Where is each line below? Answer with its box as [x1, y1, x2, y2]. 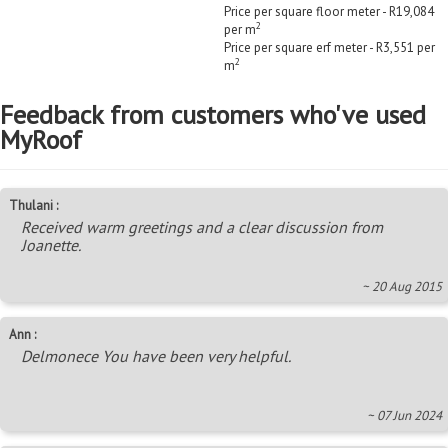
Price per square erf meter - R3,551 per [224, 39, 435, 57]
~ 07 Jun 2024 [367, 407, 442, 425]
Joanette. [21, 235, 81, 256]
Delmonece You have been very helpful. [21, 346, 291, 367]
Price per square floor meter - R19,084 [224, 3, 434, 21]
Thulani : [9, 197, 58, 215]
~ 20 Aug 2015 [362, 278, 442, 296]
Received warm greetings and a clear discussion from [21, 217, 383, 238]
